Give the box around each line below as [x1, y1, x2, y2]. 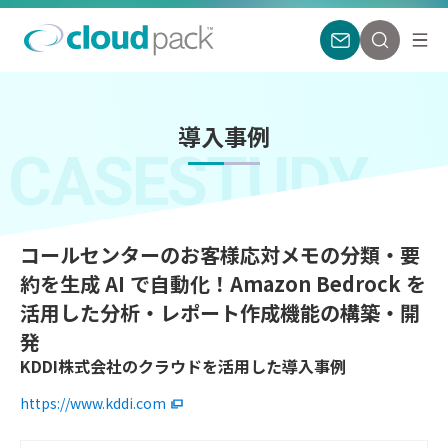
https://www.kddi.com [20, 392, 166, 413]
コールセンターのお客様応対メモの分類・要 [20, 239, 420, 269]
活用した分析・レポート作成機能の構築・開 [20, 297, 420, 327]
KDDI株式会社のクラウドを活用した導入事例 [20, 353, 346, 378]
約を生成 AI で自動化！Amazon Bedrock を [20, 268, 426, 298]
